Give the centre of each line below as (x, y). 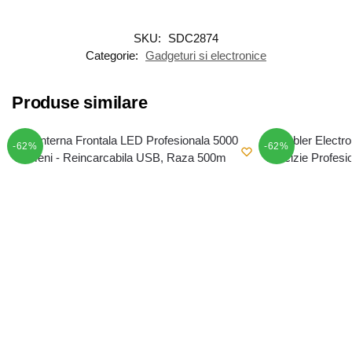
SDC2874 (193, 38)
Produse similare (80, 102)
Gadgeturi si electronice (206, 55)
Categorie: (114, 55)
